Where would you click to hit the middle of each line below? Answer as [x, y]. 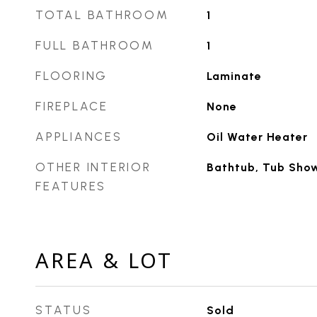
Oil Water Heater [257, 137]
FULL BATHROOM [95, 45]
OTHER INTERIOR [93, 167]
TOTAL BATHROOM [102, 15]
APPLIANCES [79, 137]
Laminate [234, 76]
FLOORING [71, 76]
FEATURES [71, 186]
